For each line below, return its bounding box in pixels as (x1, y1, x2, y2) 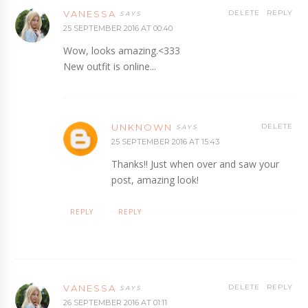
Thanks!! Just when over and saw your (111, 157, 280, 171)
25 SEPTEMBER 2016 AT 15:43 (111, 137, 220, 147)
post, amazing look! (111, 173, 199, 187)
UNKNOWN (111, 122, 173, 133)
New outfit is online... (63, 60, 157, 74)
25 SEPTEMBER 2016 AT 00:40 (63, 23, 173, 34)
